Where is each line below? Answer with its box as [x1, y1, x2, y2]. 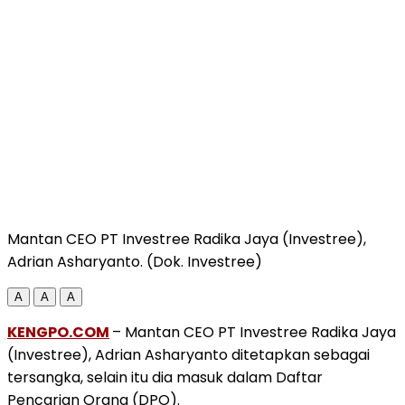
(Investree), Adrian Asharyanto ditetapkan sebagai [7, 344, 370, 365]
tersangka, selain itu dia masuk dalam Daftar [7, 366, 323, 388]
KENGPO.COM [7, 321, 109, 343]
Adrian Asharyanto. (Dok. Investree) [7, 250, 262, 272]
